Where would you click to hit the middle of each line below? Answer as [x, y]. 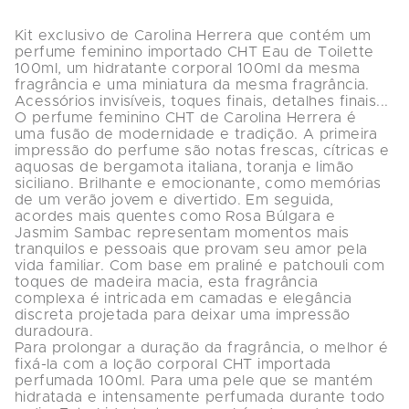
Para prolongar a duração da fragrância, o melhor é [204, 347]
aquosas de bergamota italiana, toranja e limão [187, 167]
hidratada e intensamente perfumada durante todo [203, 397]
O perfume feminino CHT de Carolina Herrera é [188, 117]
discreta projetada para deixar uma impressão [185, 315]
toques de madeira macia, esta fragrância [169, 282]
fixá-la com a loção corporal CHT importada [176, 364]
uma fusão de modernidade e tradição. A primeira [199, 134]
